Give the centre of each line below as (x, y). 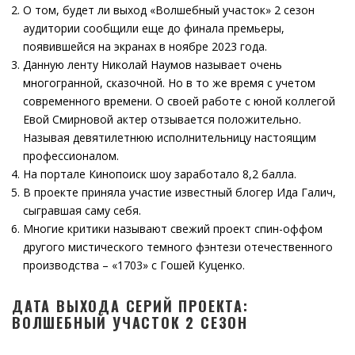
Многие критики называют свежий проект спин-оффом (173, 229)
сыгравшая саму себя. (82, 210)
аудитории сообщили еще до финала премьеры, (154, 28)
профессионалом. (71, 156)
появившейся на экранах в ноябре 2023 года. (145, 46)
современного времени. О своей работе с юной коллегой (179, 101)
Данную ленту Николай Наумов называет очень (153, 65)
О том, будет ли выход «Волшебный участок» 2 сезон (169, 10)
